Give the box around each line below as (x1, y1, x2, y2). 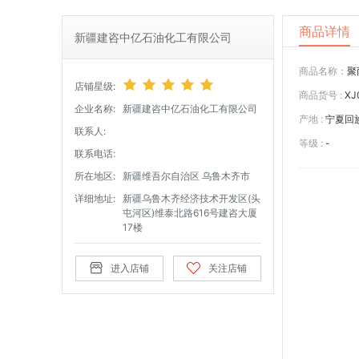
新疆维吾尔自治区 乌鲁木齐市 (123, 169, 250, 182)
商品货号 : (299, 89, 342, 101)
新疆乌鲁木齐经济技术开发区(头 (123, 192, 260, 204)
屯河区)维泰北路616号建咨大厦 (123, 206, 257, 219)
